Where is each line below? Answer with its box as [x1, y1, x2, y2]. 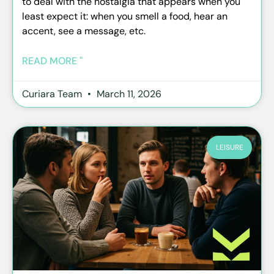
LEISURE [215, 143, 243, 153]
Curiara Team [22, 87, 84, 100]
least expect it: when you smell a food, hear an [22, 9, 228, 23]
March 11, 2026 [94, 87, 161, 100]
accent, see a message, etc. [22, 24, 146, 37]
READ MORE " [22, 54, 83, 67]
